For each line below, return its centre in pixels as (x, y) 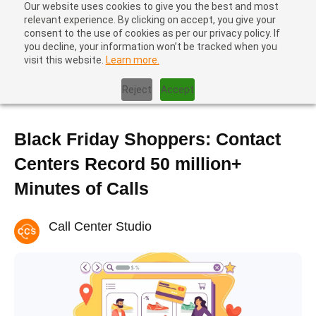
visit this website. (65, 60)
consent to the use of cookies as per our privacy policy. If (152, 33)
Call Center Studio (100, 226)
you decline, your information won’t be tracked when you (150, 47)
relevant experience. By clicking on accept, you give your (150, 20)
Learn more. (132, 60)
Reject (136, 89)
